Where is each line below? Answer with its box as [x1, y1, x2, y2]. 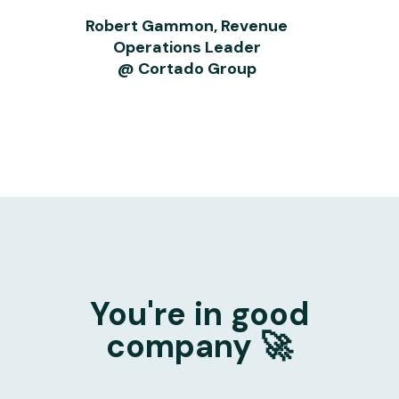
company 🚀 [106, 324, 293, 367]
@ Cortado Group [117, 58, 256, 80]
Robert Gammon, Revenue [85, 15, 289, 37]
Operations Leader [112, 37, 261, 59]
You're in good [89, 292, 309, 335]
